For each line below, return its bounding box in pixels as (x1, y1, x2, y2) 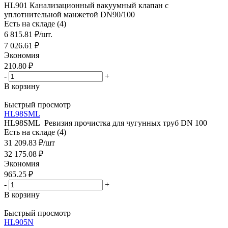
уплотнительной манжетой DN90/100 (4, 10, 135, 19)
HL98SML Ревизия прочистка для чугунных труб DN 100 (4, 118, 207, 127)
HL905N (4, 217, 34, 226)
